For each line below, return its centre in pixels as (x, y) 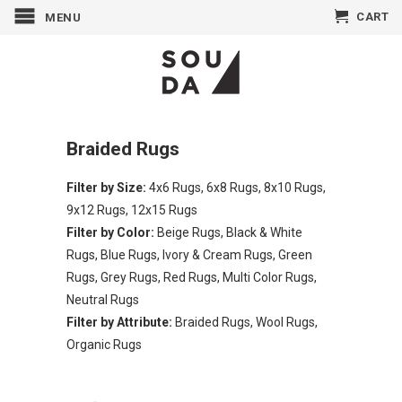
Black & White (264, 232)
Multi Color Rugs (268, 277)
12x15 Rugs (164, 210)
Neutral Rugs (103, 300)
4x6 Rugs (175, 188)
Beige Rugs (189, 232)
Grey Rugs (129, 277)
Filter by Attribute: (121, 322)
